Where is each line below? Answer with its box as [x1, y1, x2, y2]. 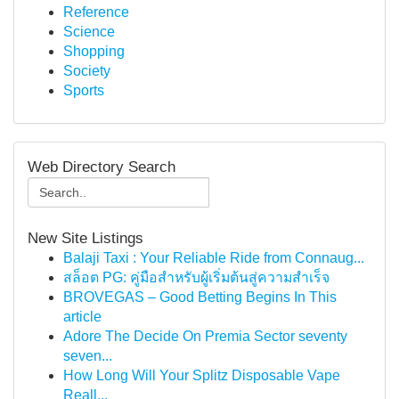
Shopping [63, 44, 125, 59]
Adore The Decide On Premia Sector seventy [63, 329, 347, 344]
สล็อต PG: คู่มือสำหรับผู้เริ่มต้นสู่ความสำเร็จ [63, 270, 330, 285]
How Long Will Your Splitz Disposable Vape [63, 368, 340, 383]
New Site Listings [28, 229, 143, 247]
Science [63, 24, 115, 39]
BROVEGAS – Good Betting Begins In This [63, 289, 337, 305]
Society [63, 63, 110, 78]
